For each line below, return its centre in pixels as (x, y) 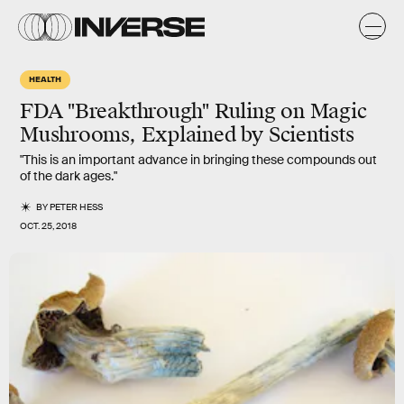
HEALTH (45, 78)
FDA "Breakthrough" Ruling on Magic (193, 111)
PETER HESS (77, 207)
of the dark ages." (69, 176)
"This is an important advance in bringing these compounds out (198, 160)
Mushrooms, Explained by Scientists (187, 135)
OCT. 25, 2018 (48, 226)
